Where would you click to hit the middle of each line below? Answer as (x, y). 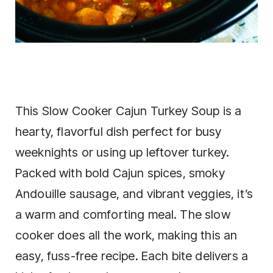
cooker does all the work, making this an (126, 235)
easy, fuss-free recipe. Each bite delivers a (132, 256)
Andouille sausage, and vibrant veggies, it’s (134, 193)
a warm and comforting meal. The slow (123, 214)
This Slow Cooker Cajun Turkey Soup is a (129, 111)
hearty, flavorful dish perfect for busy (119, 131)
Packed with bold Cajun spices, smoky (120, 173)
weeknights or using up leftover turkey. (122, 152)
